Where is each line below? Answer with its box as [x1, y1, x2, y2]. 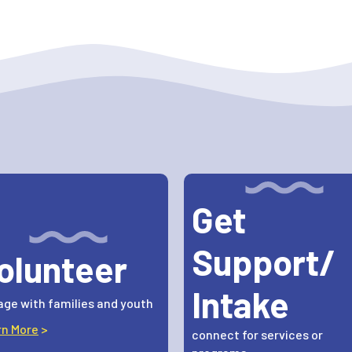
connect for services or [192, 327, 323, 343]
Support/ [192, 240, 335, 284]
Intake [192, 283, 289, 326]
